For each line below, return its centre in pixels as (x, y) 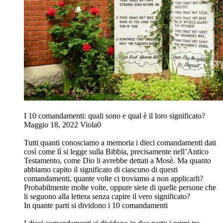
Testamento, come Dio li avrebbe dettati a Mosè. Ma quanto (117, 161)
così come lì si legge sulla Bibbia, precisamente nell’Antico (116, 152)
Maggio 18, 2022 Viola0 (62, 125)
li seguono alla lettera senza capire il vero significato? (107, 197)
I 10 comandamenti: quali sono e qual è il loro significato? (114, 116)
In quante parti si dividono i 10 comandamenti (96, 206)
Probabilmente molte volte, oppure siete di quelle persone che (120, 188)
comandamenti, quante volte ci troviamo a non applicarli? (113, 179)
